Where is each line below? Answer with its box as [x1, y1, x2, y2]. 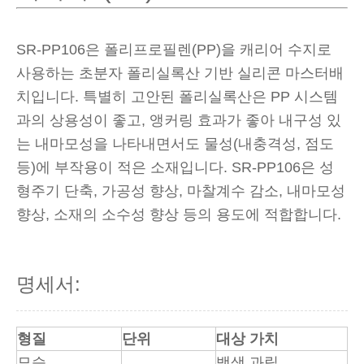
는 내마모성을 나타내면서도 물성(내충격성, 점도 [16, 136, 334, 152]
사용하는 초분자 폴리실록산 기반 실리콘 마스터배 [16, 65, 344, 81]
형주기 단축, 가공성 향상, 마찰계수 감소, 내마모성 [16, 183, 345, 199]
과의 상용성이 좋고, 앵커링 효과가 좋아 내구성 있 [16, 112, 341, 128]
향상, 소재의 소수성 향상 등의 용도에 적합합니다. [16, 206, 341, 223]
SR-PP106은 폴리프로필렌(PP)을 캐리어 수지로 [16, 41, 331, 58]
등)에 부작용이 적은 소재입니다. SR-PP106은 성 [16, 159, 334, 175]
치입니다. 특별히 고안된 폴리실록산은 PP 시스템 [16, 89, 338, 105]
